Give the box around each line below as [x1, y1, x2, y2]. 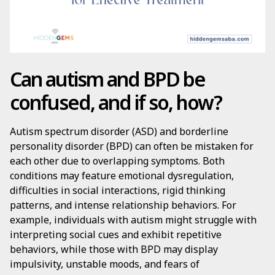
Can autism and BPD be [10, 66, 205, 92]
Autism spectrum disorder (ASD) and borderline [10, 125, 228, 138]
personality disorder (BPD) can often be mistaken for [10, 139, 254, 153]
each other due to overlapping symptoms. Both [10, 154, 225, 168]
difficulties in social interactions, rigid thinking [10, 184, 225, 197]
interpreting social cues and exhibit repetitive [10, 228, 222, 241]
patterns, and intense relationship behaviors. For [10, 198, 236, 212]
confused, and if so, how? [10, 89, 222, 115]
